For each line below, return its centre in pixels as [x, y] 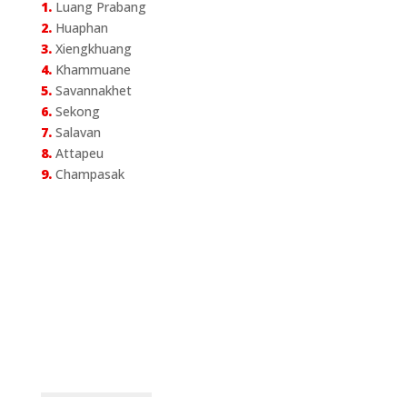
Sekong [75, 111]
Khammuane [91, 69]
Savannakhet [91, 90]
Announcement [131, 375]
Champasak [88, 174]
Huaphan [79, 27]
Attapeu [77, 153]
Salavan [76, 132]
